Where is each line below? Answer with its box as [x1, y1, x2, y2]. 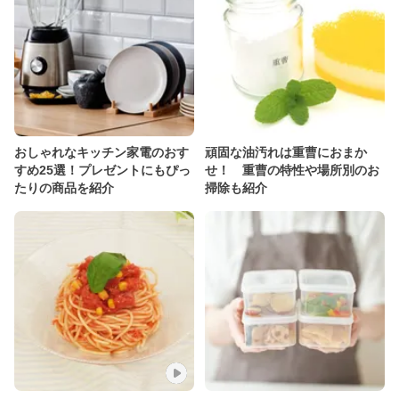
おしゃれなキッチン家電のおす [14, 145, 189, 159]
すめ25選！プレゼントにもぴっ [14, 163, 191, 177]
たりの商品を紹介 [14, 181, 114, 195]
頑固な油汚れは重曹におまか [205, 145, 367, 159]
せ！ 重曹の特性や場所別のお [205, 163, 379, 177]
